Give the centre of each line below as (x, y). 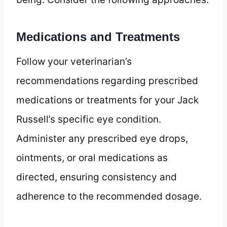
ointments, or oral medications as (92, 158)
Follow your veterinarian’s (74, 61)
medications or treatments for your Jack (107, 100)
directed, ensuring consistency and (97, 177)
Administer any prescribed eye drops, (102, 138)
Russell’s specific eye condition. (89, 119)
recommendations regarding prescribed (107, 81)
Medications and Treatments (98, 36)
